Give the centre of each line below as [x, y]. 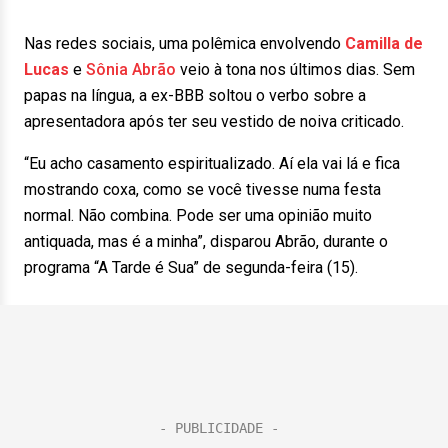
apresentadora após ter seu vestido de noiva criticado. [214, 121]
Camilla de [384, 43]
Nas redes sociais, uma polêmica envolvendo [184, 43]
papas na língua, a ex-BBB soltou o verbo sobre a [195, 95]
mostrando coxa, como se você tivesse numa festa [202, 189]
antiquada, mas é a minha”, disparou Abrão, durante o [206, 241]
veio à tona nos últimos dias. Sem [297, 69]
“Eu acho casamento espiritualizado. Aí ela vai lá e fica [212, 163]
